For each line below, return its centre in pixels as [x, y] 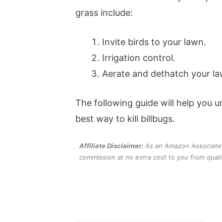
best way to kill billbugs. [125, 118]
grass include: [104, 12]
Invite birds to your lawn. [154, 42]
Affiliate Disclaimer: [111, 145]
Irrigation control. [139, 57]
